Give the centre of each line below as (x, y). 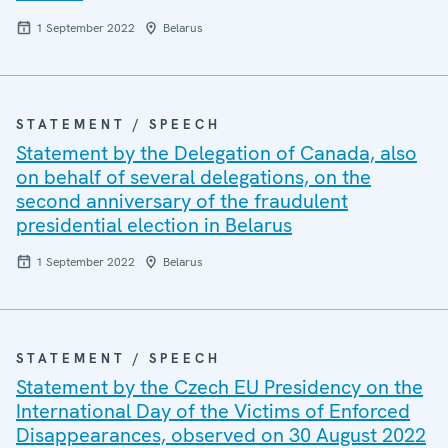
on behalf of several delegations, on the (193, 177)
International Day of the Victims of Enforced (213, 411)
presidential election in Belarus (154, 225)
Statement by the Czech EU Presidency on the (219, 387)
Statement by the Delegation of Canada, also (216, 153)
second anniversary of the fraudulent (182, 201)
